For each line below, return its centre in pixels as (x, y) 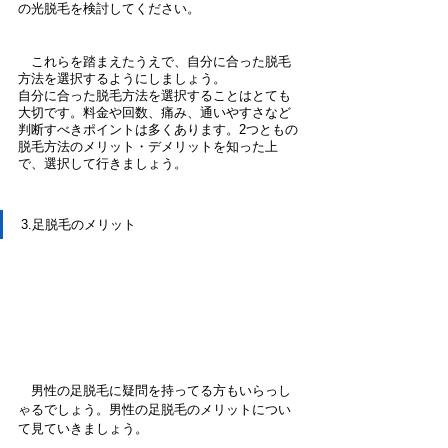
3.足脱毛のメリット (78, 224)
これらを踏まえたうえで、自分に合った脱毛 (154, 61)
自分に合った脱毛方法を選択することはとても (154, 95)
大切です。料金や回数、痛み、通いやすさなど (154, 112)
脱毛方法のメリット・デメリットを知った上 (148, 146)
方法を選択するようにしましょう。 (122, 78)
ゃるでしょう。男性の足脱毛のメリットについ (154, 409)
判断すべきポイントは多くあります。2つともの (158, 129)
